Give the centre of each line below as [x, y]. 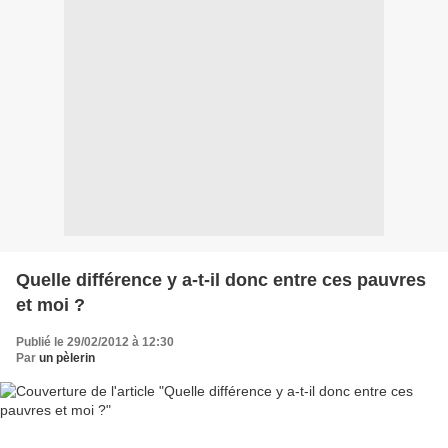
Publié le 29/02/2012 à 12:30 [95, 341]
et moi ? [50, 304]
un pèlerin [67, 357]
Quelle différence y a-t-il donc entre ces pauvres [221, 279]
